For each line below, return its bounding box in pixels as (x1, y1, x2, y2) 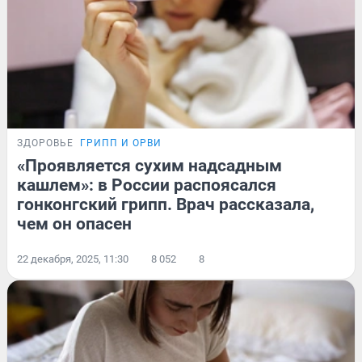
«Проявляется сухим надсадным (17, 156, 282, 176)
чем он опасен (17, 214, 132, 234)
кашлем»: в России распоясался (17, 175, 276, 196)
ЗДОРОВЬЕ (17, 137, 74, 149)
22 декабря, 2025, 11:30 (17, 253, 128, 266)
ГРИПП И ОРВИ (80, 137, 162, 149)
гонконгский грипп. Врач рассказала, (17, 195, 314, 215)
